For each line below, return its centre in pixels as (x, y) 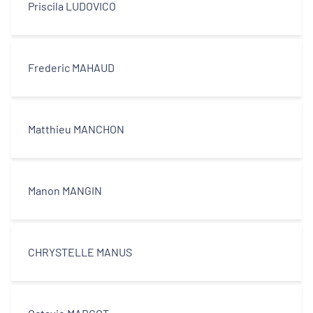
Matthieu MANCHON (76, 129)
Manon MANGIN (65, 190)
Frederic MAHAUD (71, 67)
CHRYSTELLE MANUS (80, 252)
